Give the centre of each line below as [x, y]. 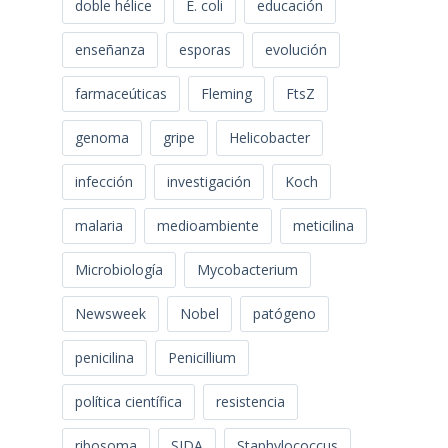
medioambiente [207, 226]
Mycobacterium [247, 270]
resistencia [250, 402]
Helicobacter [269, 138]
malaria [98, 226]
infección [103, 182]
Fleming [226, 94]
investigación [208, 182]
